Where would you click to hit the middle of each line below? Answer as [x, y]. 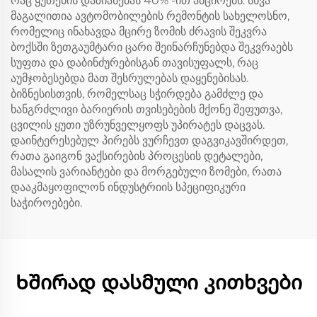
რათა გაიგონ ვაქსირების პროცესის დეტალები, [137, 156]
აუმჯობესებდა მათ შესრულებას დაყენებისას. [129, 78]
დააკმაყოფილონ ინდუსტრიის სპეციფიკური [128, 187]
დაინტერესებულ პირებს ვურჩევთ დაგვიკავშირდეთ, [149, 140]
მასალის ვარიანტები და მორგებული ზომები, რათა [146, 172]
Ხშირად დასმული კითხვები [158, 282]
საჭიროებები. [46, 203]
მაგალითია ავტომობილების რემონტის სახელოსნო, [150, 16]
